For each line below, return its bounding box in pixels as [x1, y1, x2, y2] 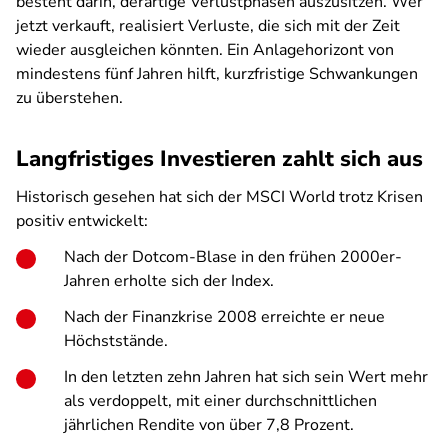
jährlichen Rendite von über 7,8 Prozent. [64, 414, 354, 436]
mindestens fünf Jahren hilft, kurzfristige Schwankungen [16, 63, 418, 85]
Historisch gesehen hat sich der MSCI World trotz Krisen [16, 186, 423, 208]
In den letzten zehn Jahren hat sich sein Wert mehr [64, 366, 428, 388]
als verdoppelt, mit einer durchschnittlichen [64, 390, 377, 412]
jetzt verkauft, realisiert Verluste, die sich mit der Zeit [16, 15, 400, 37]
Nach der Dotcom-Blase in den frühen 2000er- [64, 246, 402, 268]
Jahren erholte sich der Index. [64, 270, 274, 292]
